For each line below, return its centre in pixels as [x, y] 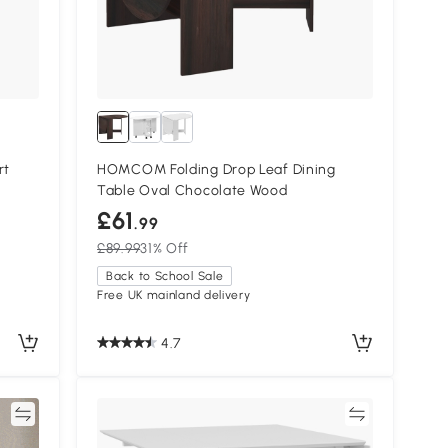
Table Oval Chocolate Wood [192, 190]
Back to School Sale [165, 275]
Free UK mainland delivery [174, 294]
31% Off [165, 248]
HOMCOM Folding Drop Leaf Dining [216, 169]
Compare [313, 413]
